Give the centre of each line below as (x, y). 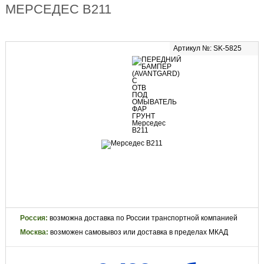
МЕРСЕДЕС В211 (58, 9)
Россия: (34, 218)
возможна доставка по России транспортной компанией (143, 218)
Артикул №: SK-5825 (208, 48)
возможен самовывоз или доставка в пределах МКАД (139, 232)
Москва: (35, 232)
